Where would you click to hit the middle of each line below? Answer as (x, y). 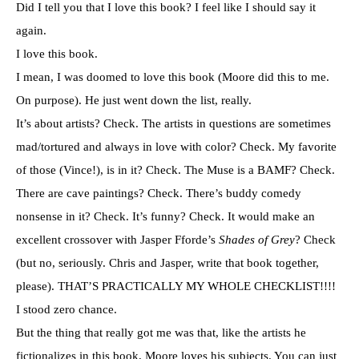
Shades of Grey (257, 239)
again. (31, 30)
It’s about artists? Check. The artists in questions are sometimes (173, 123)
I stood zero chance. (67, 309)
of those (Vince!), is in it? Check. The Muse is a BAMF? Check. (175, 169)
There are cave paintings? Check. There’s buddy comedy (159, 193)
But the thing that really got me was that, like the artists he (161, 332)
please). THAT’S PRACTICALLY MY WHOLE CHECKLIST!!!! (176, 286)
